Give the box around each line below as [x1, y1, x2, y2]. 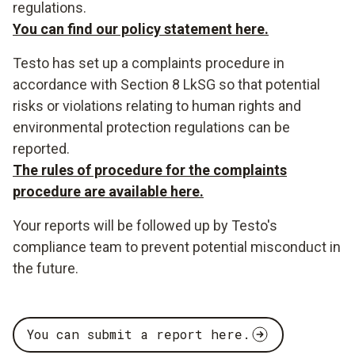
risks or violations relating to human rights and [13, 97, 301, 114]
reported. [13, 139, 70, 157]
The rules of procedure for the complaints [13, 161, 287, 178]
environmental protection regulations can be [13, 118, 290, 136]
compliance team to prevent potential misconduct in [13, 238, 341, 255]
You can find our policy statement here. [13, 20, 269, 37]
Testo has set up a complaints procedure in [13, 54, 284, 71]
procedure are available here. [13, 182, 204, 200]
